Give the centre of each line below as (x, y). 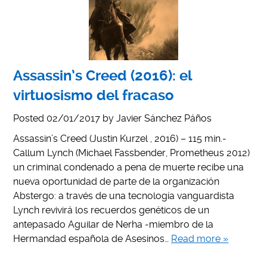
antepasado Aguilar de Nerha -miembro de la (114, 224)
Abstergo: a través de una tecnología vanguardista (124, 195)
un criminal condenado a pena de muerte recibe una (129, 167)
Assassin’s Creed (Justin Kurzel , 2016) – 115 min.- (120, 138)
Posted (30, 118)
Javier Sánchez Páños (164, 118)
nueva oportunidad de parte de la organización (117, 181)
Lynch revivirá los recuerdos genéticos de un (111, 210)
